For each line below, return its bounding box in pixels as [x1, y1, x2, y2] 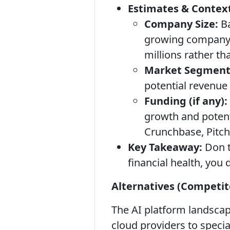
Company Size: [144, 17, 218, 31]
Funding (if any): [144, 94, 227, 108]
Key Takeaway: [128, 140, 202, 154]
